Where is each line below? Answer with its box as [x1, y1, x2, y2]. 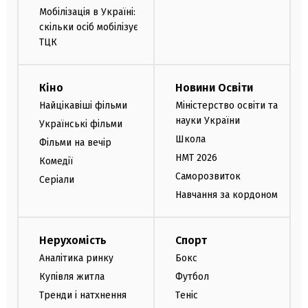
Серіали [39, 173, 74, 186]
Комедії [39, 155, 73, 167]
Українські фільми [39, 118, 122, 131]
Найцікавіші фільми [39, 100, 127, 112]
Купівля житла [39, 271, 104, 283]
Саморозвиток [175, 170, 241, 182]
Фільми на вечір [39, 137, 111, 149]
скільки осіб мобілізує [39, 21, 138, 33]
